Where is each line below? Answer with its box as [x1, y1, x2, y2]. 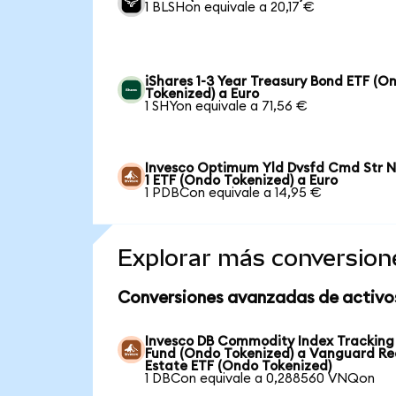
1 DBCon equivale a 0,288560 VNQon [145, 371, 376, 385]
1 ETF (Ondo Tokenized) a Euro [145, 173, 339, 187]
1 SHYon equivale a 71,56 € [145, 99, 308, 113]
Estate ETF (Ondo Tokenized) [145, 359, 332, 373]
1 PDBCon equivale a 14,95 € [145, 186, 323, 200]
